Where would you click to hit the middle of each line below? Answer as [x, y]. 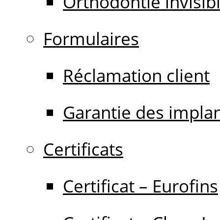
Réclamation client [136, 75]
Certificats [83, 149]
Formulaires [91, 39]
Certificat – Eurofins [140, 186]
